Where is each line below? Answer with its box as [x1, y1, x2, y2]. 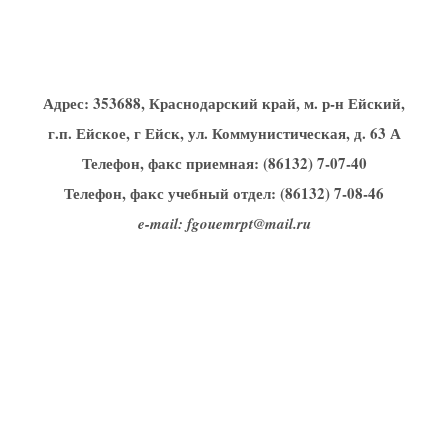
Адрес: [43, 91, 93, 114]
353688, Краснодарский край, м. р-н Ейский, [93, 91, 405, 114]
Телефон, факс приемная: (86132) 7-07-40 [81, 151, 367, 174]
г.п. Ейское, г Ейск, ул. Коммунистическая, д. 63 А [47, 121, 401, 144]
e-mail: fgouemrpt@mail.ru [137, 212, 311, 234]
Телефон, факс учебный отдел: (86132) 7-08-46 [64, 181, 384, 204]
